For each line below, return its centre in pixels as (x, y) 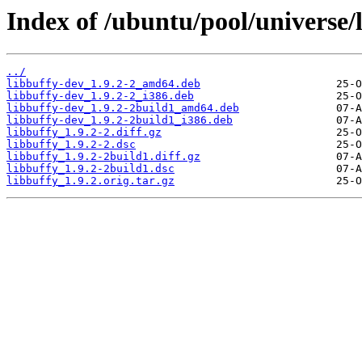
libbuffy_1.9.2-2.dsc (71, 145)
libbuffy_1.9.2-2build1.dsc (90, 169)
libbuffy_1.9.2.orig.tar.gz (90, 181)
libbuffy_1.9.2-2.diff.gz (84, 133)
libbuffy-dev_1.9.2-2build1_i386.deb (120, 120)
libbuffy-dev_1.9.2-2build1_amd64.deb (123, 108)
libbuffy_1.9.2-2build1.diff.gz (103, 157)
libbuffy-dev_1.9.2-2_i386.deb (100, 96)
